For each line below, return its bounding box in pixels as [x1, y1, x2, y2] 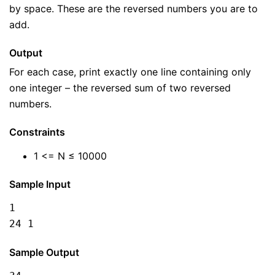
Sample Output [9, 246, 79, 258]
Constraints [9, 126, 65, 138]
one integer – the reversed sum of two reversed [9, 82, 231, 94]
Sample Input [9, 178, 71, 190]
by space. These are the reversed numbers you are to [9, 2, 258, 15]
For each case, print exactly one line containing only [9, 66, 251, 78]
